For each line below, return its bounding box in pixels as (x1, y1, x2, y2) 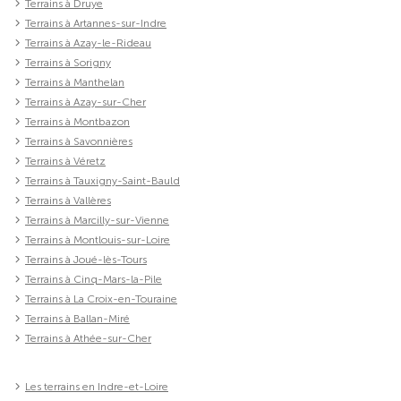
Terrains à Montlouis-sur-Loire (25, 233, 170, 246)
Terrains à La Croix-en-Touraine (25, 292, 177, 305)
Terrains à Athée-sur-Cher (25, 331, 151, 345)
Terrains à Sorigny (25, 55, 111, 69)
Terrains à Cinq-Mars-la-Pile (25, 272, 162, 286)
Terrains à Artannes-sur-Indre (25, 16, 166, 30)
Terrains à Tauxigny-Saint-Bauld (25, 174, 180, 187)
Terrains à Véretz (25, 154, 106, 167)
